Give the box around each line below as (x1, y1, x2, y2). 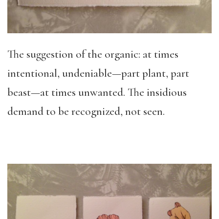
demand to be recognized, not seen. (7, 104, 165, 118)
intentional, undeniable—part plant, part (7, 66, 189, 80)
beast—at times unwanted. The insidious (7, 85, 187, 99)
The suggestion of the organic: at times (7, 47, 178, 61)
